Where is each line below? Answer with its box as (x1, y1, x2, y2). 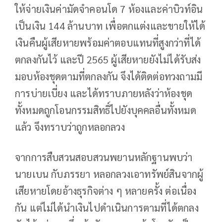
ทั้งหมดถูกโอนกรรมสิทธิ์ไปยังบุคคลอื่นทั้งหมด (15, 104, 196, 117)
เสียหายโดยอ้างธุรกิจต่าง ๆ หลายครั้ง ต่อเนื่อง (15, 184, 197, 198)
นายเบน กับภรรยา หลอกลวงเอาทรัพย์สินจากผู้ (15, 167, 204, 181)
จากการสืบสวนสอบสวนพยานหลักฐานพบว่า (15, 151, 193, 164)
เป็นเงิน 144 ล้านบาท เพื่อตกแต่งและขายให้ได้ (15, 19, 206, 33)
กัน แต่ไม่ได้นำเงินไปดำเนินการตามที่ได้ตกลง (15, 201, 199, 215)
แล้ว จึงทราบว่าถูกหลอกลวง (15, 120, 125, 134)
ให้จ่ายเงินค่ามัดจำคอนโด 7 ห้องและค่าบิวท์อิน (15, 2, 203, 16)
